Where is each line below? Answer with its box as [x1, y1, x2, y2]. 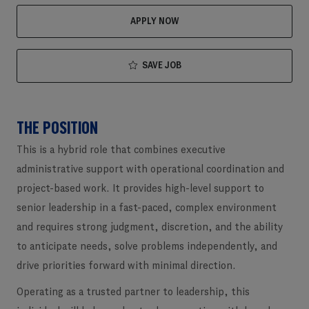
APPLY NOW [130, 17, 179, 26]
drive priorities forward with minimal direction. [17, 261, 236, 272]
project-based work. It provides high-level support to [17, 183, 264, 195]
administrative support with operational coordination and [17, 164, 284, 175]
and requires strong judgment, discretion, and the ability [17, 222, 283, 233]
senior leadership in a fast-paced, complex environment [17, 203, 277, 214]
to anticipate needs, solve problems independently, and [17, 241, 277, 252]
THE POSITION [17, 119, 98, 138]
